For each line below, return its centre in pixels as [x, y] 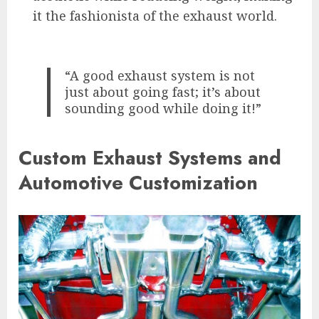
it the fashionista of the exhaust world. [155, 15]
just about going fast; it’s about [163, 91]
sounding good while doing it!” [163, 108]
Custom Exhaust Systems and [150, 158]
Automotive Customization [138, 183]
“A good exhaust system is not [160, 75]
